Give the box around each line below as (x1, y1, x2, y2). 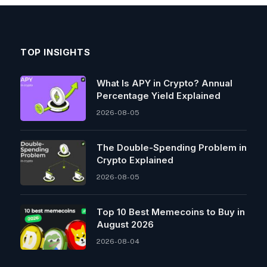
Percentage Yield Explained (97, 89, 221, 101)
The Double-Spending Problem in (97, 141, 247, 153)
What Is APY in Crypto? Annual (97, 77, 232, 89)
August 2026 (97, 218, 154, 230)
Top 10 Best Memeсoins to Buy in (97, 206, 245, 218)
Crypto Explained (97, 154, 173, 166)
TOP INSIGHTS (20, 46, 91, 58)
